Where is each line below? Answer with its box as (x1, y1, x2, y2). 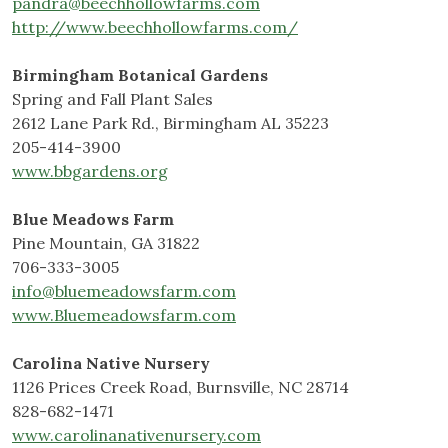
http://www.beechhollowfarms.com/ (12, 17, 298, 38)
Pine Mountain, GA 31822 (12, 233, 200, 254)
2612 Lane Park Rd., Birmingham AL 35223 (12, 113, 329, 134)
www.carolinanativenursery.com (12, 425, 261, 446)
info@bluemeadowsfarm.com (12, 281, 236, 302)
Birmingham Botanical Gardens (12, 65, 268, 86)
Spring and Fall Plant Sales (12, 89, 213, 110)
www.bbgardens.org (12, 161, 168, 182)
